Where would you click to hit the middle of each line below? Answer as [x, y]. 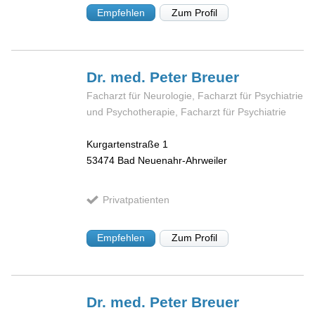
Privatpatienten [136, 200]
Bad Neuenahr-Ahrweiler [173, 161]
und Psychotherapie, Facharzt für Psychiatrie [187, 111]
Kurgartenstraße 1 [128, 144]
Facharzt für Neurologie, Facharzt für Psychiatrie [195, 95]
